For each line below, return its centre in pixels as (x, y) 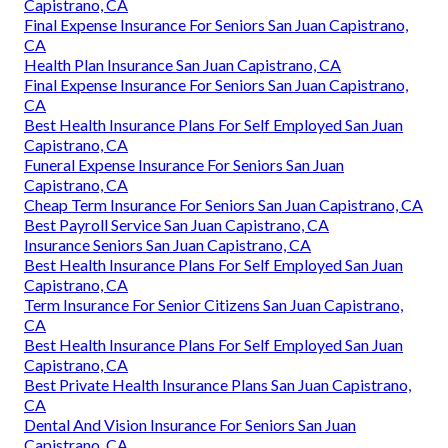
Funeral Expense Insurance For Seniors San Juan (184, 164)
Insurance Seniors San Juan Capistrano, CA (167, 244)
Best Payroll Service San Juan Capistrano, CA (176, 224)
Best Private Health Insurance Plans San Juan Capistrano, (217, 384)
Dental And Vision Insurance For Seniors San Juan (190, 424)
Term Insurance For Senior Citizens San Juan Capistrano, (213, 304)
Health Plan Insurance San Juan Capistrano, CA (182, 64)
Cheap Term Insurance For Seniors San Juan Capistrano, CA (223, 204)
